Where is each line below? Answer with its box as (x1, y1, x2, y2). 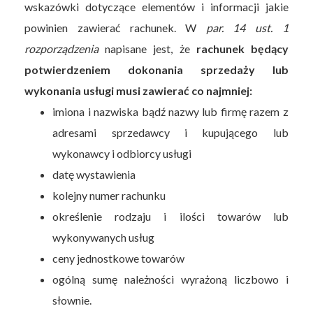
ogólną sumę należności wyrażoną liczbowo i (52, 272, 289, 286)
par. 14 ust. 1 (205, 20, 289, 34)
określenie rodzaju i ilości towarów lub (52, 209, 289, 223)
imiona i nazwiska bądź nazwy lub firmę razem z (52, 104, 289, 118)
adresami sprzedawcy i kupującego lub (52, 125, 289, 139)
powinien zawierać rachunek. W (24, 20, 206, 34)
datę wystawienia (52, 167, 136, 181)
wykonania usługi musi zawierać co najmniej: (24, 83, 255, 97)
